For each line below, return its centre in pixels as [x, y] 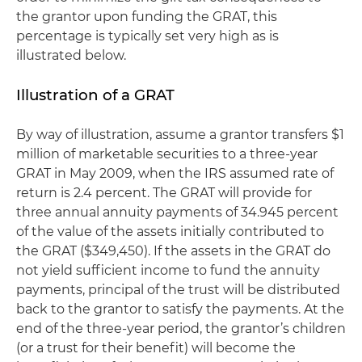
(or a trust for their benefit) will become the [156, 348]
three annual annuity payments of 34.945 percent [177, 212]
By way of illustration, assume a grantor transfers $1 [180, 135]
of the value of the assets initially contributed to [170, 232]
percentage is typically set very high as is [147, 36]
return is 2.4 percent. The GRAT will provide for [164, 193]
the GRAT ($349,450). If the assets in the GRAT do [173, 251]
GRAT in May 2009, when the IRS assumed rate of [175, 173]
